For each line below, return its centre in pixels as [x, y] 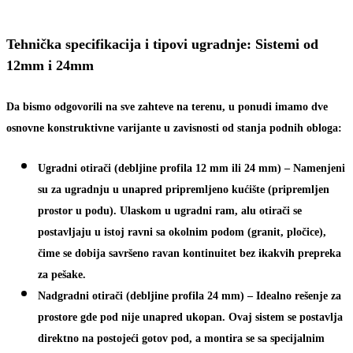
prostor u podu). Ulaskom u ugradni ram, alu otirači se [170, 210]
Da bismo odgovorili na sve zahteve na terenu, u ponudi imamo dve [167, 106]
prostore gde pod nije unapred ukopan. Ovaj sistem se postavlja [190, 317]
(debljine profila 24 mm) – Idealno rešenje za [232, 295]
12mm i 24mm [50, 65]
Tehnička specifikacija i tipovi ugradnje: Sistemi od [162, 44]
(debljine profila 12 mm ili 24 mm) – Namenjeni [228, 168]
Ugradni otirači [74, 168]
